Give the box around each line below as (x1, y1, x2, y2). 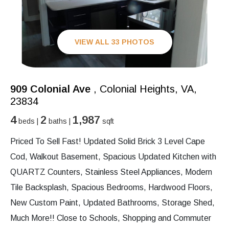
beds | (16, 117, 40, 126)
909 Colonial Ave (10, 83, 90, 95)
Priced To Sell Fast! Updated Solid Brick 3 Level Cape (10, 137, 205, 146)
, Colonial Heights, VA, (90, 83, 197, 95)
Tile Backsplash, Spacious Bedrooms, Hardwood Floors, (10, 183, 213, 192)
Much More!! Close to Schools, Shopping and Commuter (10, 214, 211, 223)
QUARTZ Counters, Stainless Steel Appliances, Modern (10, 168, 212, 177)
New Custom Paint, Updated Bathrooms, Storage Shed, (10, 198, 215, 208)
